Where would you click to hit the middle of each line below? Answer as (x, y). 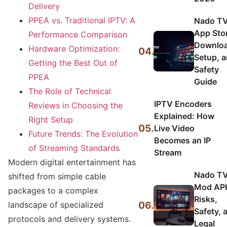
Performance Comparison (78, 34)
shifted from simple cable (57, 176)
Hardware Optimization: (74, 48)
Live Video (174, 128)
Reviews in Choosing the (75, 105)
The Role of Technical (70, 91)
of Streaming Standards (74, 148)
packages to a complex (53, 190)
